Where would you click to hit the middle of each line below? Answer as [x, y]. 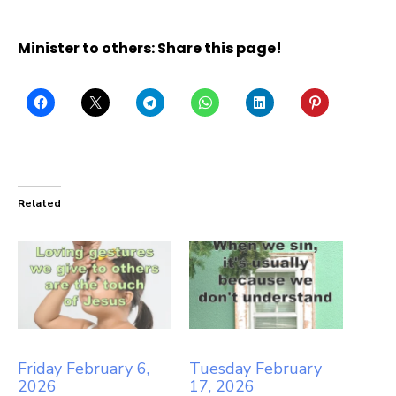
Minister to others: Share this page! [150, 48]
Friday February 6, [84, 369]
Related [39, 203]
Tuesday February [255, 369]
